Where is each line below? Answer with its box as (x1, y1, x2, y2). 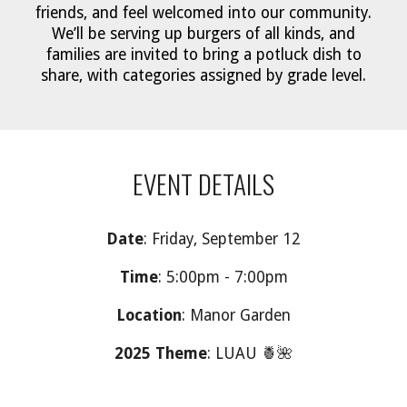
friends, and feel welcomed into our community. (35, 4, 372, 22)
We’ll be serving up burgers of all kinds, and (52, 25, 355, 43)
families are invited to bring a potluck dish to (45, 45, 362, 64)
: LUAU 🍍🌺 (207, 344, 293, 362)
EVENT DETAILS (133, 164, 274, 203)
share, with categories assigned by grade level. (41, 66, 366, 84)
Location (116, 306, 182, 324)
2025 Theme (114, 344, 207, 362)
